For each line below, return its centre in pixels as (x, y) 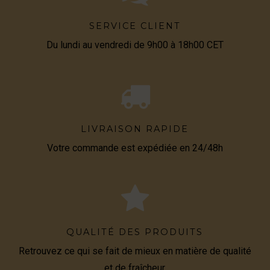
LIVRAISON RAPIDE (135, 129)
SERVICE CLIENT (135, 26)
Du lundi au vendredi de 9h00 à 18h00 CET (135, 45)
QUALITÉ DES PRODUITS (135, 232)
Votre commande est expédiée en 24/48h (135, 148)
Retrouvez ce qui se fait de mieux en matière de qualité (135, 251)
